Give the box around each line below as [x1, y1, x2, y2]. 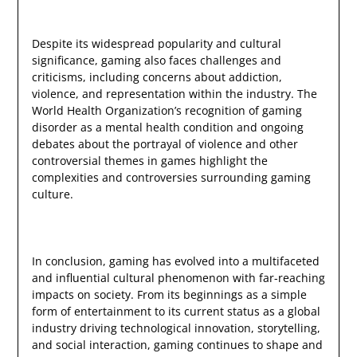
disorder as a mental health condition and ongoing [31, 120, 304, 135]
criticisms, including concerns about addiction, [31, 69, 282, 85]
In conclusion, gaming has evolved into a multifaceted [31, 253, 320, 269]
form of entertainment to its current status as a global [31, 304, 320, 320]
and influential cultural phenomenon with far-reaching [31, 270, 325, 286]
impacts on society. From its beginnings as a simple [31, 287, 307, 303]
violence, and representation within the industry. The [31, 86, 317, 102]
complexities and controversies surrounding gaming [31, 170, 311, 186]
